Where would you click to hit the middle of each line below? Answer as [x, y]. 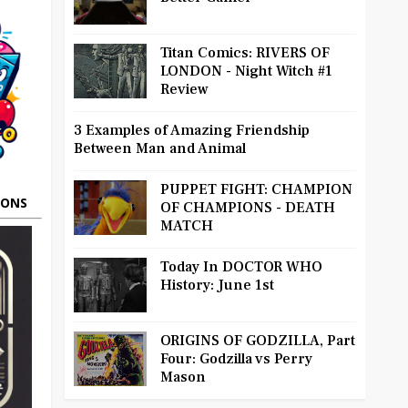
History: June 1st [217, 286]
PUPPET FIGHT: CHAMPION [256, 190]
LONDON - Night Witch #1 [246, 71]
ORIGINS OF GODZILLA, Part [258, 341]
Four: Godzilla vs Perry [236, 359]
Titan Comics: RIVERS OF [245, 53]
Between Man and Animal [160, 149]
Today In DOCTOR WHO [241, 267]
